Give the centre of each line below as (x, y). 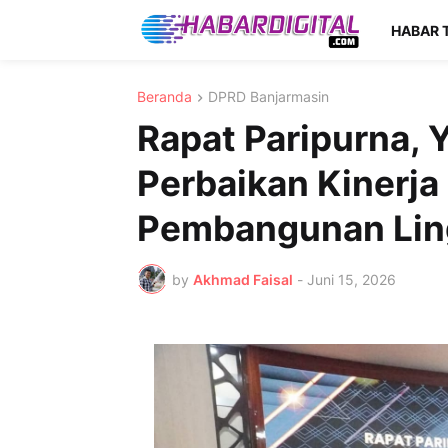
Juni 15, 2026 (351, 279)
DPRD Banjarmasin (268, 96)
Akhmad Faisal (243, 279)
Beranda (164, 96)
